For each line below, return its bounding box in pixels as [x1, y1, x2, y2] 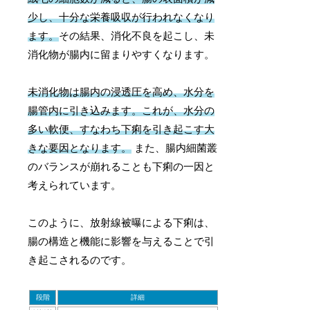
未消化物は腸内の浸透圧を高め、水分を [28, 86, 215, 98]
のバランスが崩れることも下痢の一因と [28, 161, 215, 172]
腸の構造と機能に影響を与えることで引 [28, 235, 215, 247]
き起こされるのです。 [28, 254, 132, 266]
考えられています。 [28, 179, 122, 191]
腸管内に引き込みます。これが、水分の [28, 104, 215, 116]
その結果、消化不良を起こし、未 [59, 30, 215, 42]
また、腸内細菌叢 [131, 142, 218, 154]
